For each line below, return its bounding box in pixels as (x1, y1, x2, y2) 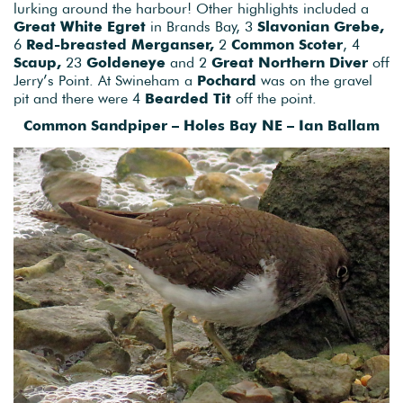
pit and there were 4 (13, 88, 145, 107)
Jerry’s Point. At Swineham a (13, 70, 197, 89)
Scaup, (13, 52, 61, 71)
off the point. (231, 88, 317, 107)
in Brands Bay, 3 (146, 16, 257, 35)
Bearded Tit (145, 88, 231, 107)
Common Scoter (231, 34, 343, 53)
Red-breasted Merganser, (26, 34, 214, 53)
